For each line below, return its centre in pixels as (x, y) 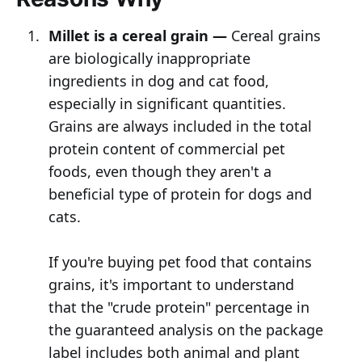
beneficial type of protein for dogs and (180, 194)
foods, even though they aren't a (160, 172)
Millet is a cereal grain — (137, 36)
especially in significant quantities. (167, 104)
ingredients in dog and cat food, (158, 81)
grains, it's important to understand (171, 285)
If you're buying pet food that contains (180, 262)
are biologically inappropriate (149, 59)
